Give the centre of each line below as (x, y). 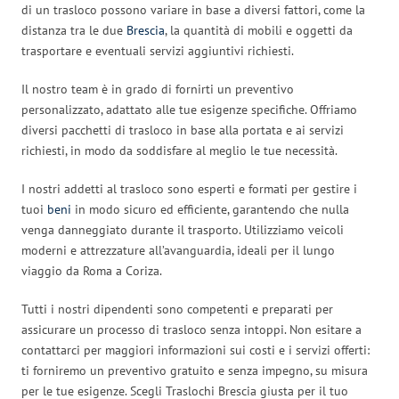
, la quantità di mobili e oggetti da (259, 30)
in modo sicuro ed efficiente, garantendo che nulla (210, 209)
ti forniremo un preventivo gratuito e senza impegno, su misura (195, 370)
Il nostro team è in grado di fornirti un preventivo (158, 89)
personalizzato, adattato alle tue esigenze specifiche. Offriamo (189, 109)
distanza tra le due (74, 30)
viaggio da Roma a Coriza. (92, 270)
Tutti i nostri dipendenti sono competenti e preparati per (177, 309)
